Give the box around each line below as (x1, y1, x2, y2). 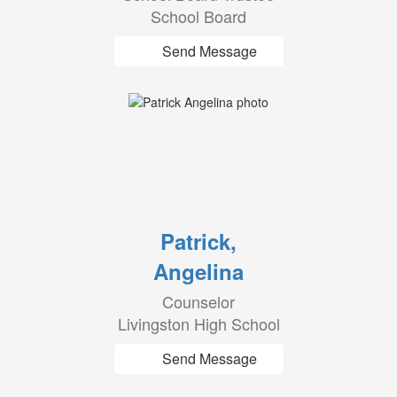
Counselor (162, 290, 235, 313)
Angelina (153, 256, 244, 286)
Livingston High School (117, 312, 280, 335)
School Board (151, 4, 246, 27)
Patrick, (160, 226, 237, 256)
